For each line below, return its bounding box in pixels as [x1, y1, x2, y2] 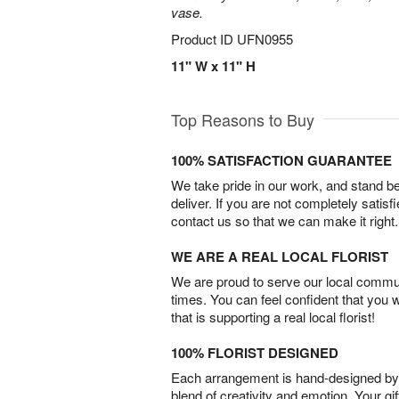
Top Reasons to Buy [171, 108, 314, 131]
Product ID [171, 29, 237, 48]
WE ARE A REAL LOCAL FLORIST [171, 247, 388, 266]
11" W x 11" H [171, 56, 256, 76]
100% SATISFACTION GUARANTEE [171, 151, 392, 170]
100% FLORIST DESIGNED [171, 343, 338, 362]
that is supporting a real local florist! [171, 307, 375, 326]
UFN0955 [237, 29, 293, 48]
